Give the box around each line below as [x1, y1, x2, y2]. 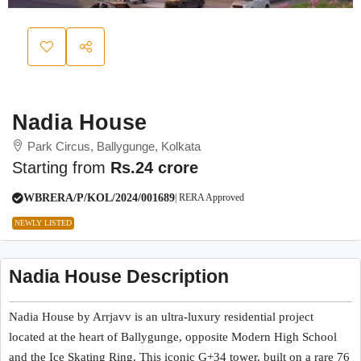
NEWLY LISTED [15, 218, 72, 228]
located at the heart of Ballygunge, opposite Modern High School [9, 330, 337, 344]
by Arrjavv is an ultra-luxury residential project [74, 310, 313, 324]
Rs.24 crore [110, 159, 198, 177]
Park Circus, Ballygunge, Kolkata [27, 139, 201, 154]
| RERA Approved [175, 192, 244, 204]
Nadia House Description [9, 266, 229, 288]
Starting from [12, 159, 110, 177]
